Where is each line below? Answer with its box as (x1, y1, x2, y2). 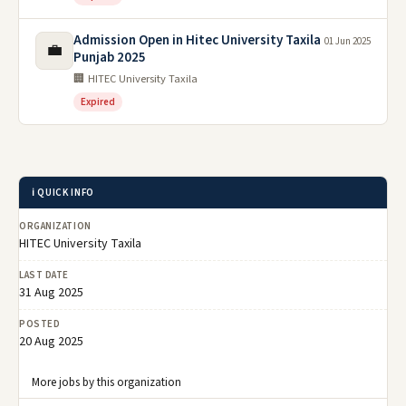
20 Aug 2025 (19, 333, 83, 352)
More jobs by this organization (32, 374, 181, 391)
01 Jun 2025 (324, 34, 371, 49)
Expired (81, 95, 115, 110)
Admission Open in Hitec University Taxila (73, 31, 321, 51)
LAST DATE (19, 268, 69, 283)
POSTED (19, 317, 61, 332)
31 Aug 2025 (19, 284, 83, 303)
